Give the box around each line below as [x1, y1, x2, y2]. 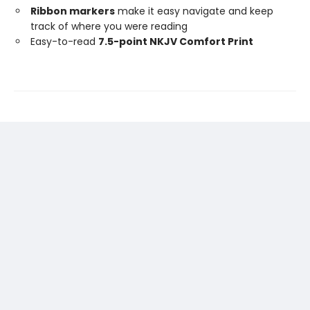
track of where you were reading [30, 19, 188, 33]
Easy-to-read [30, 35, 98, 48]
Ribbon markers [30, 4, 115, 18]
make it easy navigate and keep [115, 4, 273, 18]
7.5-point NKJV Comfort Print [98, 35, 253, 48]
